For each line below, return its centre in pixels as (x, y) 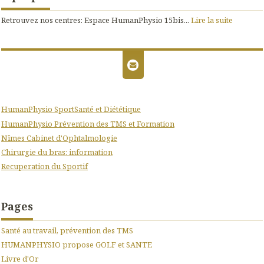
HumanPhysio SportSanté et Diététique (71, 109)
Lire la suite (212, 20)
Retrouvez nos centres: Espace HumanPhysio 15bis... (95, 20)
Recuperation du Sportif (44, 166)
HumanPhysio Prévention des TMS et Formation (88, 123)
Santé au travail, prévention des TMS (67, 230)
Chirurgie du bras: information (57, 152)
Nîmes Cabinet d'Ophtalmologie (59, 138)
